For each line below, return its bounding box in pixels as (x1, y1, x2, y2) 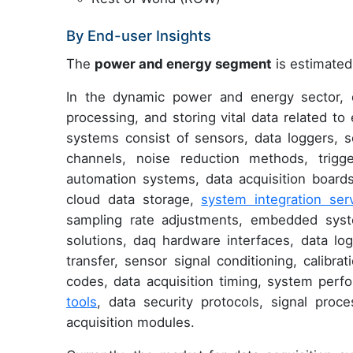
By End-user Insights (66, 26, 211, 44)
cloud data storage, (66, 191, 202, 207)
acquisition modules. (66, 314, 195, 330)
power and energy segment (95, 55, 272, 72)
